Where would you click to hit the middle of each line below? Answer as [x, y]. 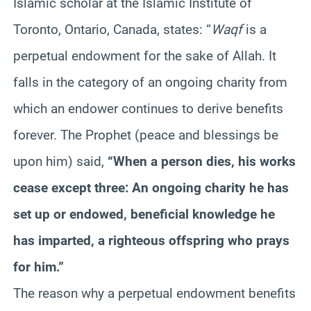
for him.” [39, 267]
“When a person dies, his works [202, 161]
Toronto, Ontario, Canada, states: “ [112, 29]
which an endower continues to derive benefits [148, 108]
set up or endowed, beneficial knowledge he [144, 214]
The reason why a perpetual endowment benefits [154, 293]
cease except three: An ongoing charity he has [151, 187]
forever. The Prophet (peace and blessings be [146, 135]
